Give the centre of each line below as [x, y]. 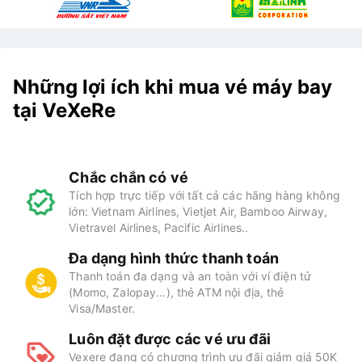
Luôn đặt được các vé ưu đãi [170, 339]
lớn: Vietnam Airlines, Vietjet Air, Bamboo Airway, [198, 212]
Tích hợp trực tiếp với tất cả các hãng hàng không [204, 196]
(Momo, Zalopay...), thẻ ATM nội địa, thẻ [177, 293]
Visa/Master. [102, 309]
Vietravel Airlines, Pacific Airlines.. [159, 228]
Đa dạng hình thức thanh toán [174, 259]
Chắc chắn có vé [128, 178]
